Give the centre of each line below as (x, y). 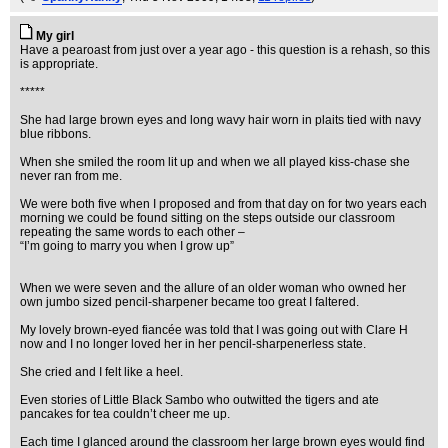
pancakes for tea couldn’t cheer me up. (125, 414)
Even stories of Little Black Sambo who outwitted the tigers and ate (199, 400)
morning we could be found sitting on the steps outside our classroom (207, 218)
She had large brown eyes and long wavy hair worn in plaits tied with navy (220, 120)
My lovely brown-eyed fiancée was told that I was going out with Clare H (214, 330)
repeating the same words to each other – (132, 232)
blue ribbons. (55, 134)
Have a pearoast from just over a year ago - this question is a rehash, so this (225, 50)
